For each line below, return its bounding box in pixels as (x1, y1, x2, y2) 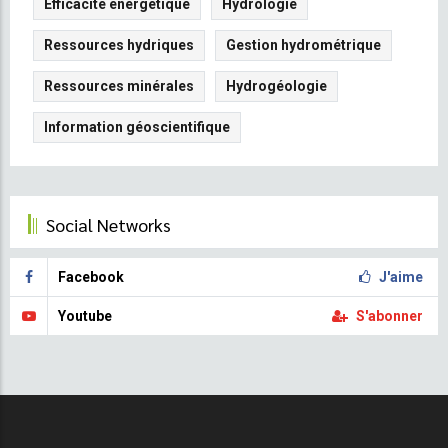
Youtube (58, 307, 112, 324)
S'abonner (356, 307, 423, 324)
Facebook (58, 268, 124, 285)
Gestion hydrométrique (226, 36, 381, 53)
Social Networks (46, 212, 171, 236)
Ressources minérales (44, 77, 194, 94)
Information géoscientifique (44, 118, 230, 135)
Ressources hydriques (44, 36, 194, 53)
